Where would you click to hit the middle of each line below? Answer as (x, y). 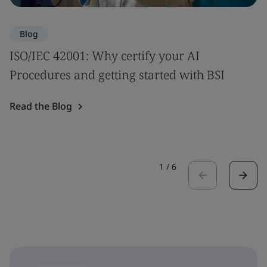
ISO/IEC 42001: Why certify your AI (105, 56)
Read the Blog (41, 106)
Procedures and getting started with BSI (117, 75)
